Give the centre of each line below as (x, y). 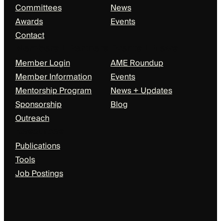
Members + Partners (61, 49)
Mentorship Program (53, 91)
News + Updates (141, 91)
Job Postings (39, 174)
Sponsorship (38, 105)
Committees (38, 8)
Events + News (144, 49)
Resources (39, 131)
